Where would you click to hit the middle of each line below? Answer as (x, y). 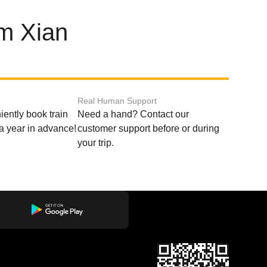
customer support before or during (148, 128)
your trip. (95, 143)
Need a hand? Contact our (133, 114)
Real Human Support (117, 101)
